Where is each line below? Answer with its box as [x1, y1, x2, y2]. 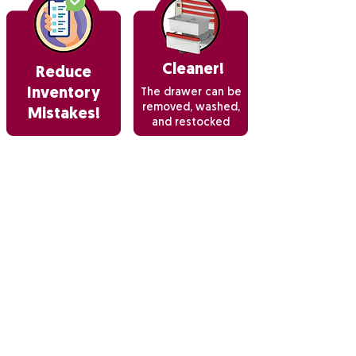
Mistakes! [27, 106, 100, 122]
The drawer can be [140, 87, 242, 99]
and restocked [152, 117, 230, 129]
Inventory [27, 86, 100, 102]
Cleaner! [162, 62, 224, 78]
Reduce [36, 65, 91, 81]
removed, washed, [141, 102, 240, 114]
